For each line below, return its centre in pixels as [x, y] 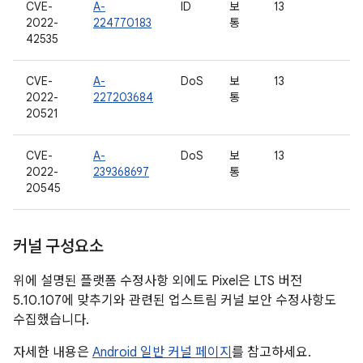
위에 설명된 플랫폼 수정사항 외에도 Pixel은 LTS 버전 [158, 281]
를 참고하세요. [271, 352]
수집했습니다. [51, 320]
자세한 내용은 [53, 352]
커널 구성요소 [58, 247]
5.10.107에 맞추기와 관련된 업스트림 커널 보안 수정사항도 [175, 301]
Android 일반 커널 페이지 [162, 352]
